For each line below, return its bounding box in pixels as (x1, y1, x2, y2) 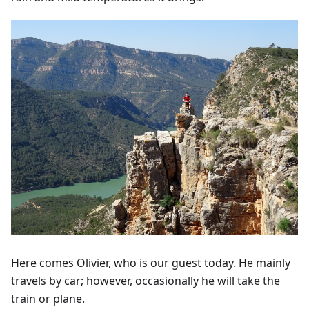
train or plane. (11, 290, 85, 306)
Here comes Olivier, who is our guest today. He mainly (11, 255, 290, 270)
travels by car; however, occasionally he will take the (11, 272, 280, 288)
